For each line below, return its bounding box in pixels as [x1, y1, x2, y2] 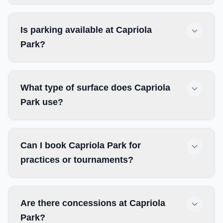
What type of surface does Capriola [20, 83, 170, 93]
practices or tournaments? [20, 155, 133, 165]
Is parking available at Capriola [20, 25, 152, 35]
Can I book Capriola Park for [20, 140, 141, 150]
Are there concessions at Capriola [20, 198, 165, 208]
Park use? [20, 97, 63, 107]
